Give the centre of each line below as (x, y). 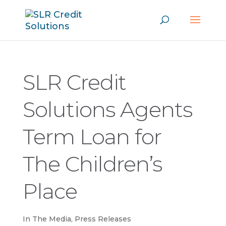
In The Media (47, 219)
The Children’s (92, 164)
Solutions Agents (107, 109)
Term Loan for (92, 137)
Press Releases (103, 219)
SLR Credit (74, 82)
